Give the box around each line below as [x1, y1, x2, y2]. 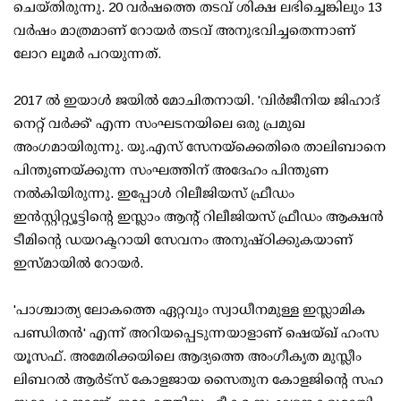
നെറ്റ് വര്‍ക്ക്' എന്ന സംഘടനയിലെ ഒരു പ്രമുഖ [13, 115, 305, 132]
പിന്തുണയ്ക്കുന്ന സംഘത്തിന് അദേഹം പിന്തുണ [13, 162, 328, 178]
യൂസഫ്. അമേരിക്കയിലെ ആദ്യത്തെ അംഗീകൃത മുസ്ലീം [13, 348, 362, 364]
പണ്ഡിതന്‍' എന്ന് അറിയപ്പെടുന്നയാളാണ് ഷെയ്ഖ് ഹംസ [13, 325, 379, 341]
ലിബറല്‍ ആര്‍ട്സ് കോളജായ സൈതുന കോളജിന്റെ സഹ [13, 371, 383, 388]
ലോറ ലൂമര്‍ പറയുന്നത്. [13, 46, 161, 62]
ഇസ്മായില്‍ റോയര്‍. [13, 255, 143, 271]
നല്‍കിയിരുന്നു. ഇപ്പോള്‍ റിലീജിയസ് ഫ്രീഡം [13, 185, 294, 201]
